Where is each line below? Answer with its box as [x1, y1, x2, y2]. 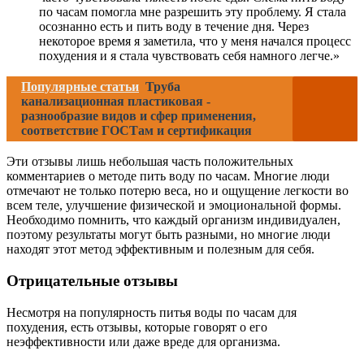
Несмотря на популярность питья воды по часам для [6, 305, 297, 319]
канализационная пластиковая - [21, 94, 210, 109]
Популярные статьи [21, 80, 139, 94]
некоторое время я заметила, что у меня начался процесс [39, 34, 351, 49]
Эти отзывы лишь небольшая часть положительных [6, 154, 293, 169]
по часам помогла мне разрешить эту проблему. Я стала [39, 5, 346, 19]
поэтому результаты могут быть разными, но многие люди [6, 227, 331, 242]
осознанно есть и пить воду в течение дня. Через [39, 19, 309, 34]
